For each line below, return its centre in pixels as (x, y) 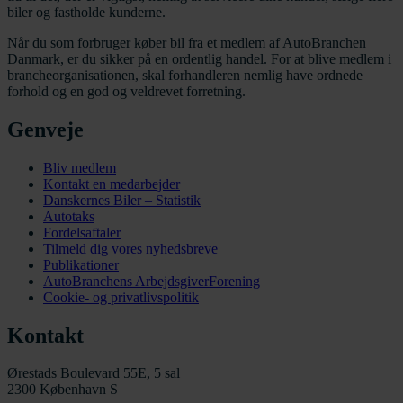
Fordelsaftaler (82, 232)
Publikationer (81, 264)
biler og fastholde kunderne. (86, 12)
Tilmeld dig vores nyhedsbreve (130, 248)
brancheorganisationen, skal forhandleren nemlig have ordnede (185, 75)
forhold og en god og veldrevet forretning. (126, 91)
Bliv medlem (80, 167)
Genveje (45, 129)
